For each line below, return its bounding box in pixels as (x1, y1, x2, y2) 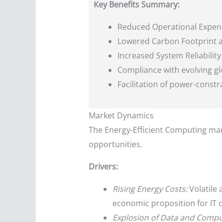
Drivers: (88, 161, 118, 172)
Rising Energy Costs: (112, 183, 187, 195)
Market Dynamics (88, 110, 154, 121)
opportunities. (88, 139, 142, 150)
